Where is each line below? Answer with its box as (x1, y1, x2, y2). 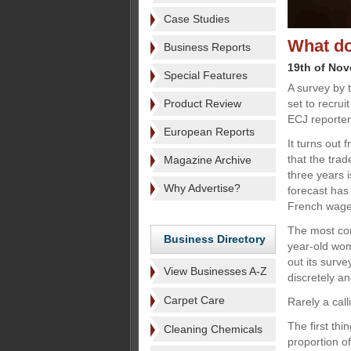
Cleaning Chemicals (164, 323, 262, 335)
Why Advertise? (164, 182, 241, 194)
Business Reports (164, 41, 251, 53)
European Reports (164, 125, 255, 138)
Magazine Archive (164, 154, 251, 166)
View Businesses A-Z (164, 265, 267, 277)
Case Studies (164, 13, 230, 25)
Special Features (164, 69, 248, 81)
